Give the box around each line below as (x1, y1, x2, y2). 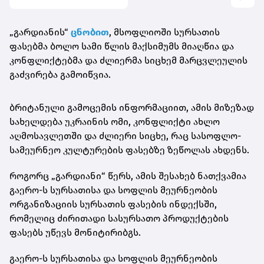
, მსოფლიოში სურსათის (109, 27, 220, 38)
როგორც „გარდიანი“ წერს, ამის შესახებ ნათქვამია (9, 170, 246, 182)
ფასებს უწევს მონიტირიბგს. (9, 227, 141, 239)
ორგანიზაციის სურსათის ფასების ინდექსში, (9, 199, 217, 210)
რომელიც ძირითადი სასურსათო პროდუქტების (9, 213, 229, 225)
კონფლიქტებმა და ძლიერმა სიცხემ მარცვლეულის (9, 55, 247, 67)
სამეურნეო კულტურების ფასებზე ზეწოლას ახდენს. (9, 144, 249, 156)
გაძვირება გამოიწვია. (9, 69, 111, 81)
